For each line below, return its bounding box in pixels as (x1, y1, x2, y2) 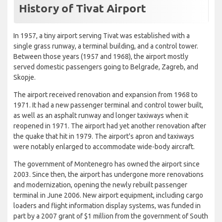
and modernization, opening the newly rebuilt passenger (13, 181, 187, 189)
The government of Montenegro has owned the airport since (13, 160, 200, 168)
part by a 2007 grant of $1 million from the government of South (13, 212, 208, 221)
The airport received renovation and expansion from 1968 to (13, 91, 198, 99)
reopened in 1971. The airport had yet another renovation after (13, 122, 206, 130)
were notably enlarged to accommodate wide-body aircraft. (13, 143, 195, 151)
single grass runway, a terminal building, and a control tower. (13, 42, 198, 51)
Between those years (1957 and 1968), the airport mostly (13, 53, 188, 61)
